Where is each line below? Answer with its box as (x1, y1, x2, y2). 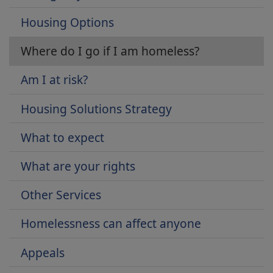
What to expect (21, 129, 105, 146)
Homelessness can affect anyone (21, 215, 202, 232)
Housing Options (21, 14, 115, 31)
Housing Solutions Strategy (21, 100, 172, 117)
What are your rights (21, 158, 136, 174)
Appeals (21, 244, 65, 261)
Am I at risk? (21, 71, 88, 88)
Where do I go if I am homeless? (21, 43, 200, 60)
